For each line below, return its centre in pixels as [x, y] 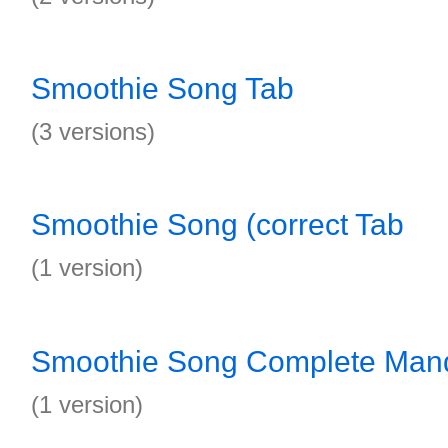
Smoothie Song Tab [162, 88]
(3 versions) [93, 131]
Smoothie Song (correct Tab [217, 224]
